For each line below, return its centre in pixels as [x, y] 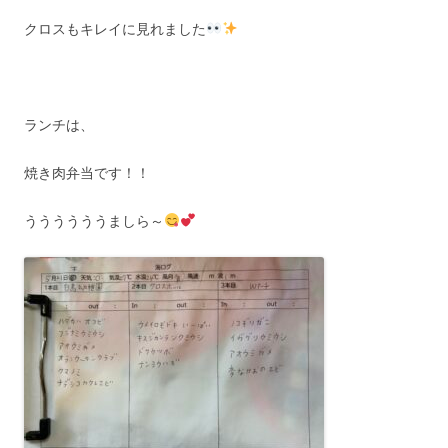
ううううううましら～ [94, 220]
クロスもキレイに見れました [115, 28]
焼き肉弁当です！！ [87, 172]
